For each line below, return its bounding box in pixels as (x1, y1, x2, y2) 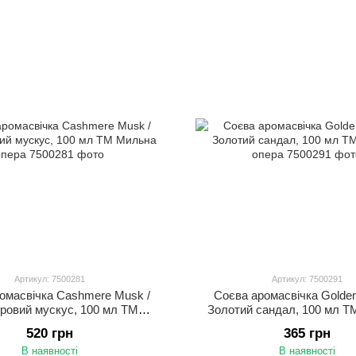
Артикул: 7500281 (14, 274, 85, 284)
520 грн (25, 326, 73, 341)
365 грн (283, 326, 331, 341)
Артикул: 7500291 (271, 274, 342, 284)
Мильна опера (10, 317, 88, 331)
